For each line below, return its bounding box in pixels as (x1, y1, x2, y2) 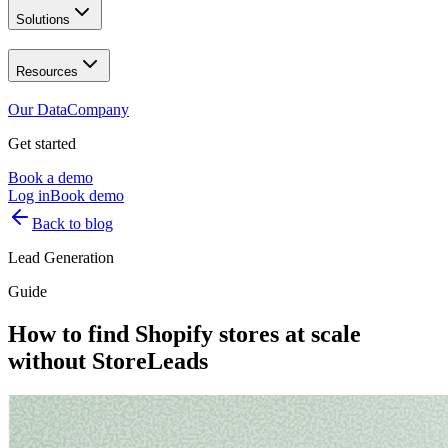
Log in (8, 186, 50, 204)
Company (67, 100, 129, 118)
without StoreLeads (8, 347, 208, 374)
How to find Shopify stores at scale (8, 320, 361, 347)
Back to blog (32, 214, 113, 232)
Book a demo (8, 168, 93, 186)
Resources (16, 64, 78, 80)
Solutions (16, 12, 70, 28)
